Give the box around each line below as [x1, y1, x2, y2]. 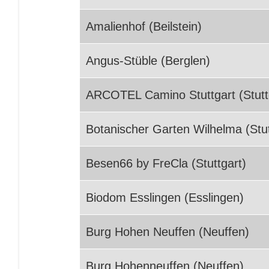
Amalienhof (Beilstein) [86, 20, 202, 33]
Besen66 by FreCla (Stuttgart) [86, 157, 246, 170]
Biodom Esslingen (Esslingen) [86, 191, 244, 204]
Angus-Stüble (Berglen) [86, 54, 210, 67]
